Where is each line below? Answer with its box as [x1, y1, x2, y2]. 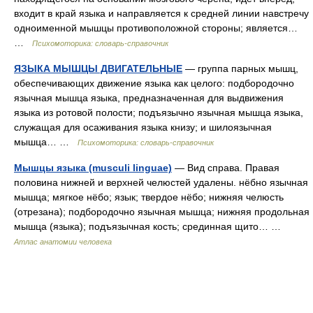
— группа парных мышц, [182, 63, 298, 74]
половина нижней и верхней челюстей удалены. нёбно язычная [14, 177, 308, 188]
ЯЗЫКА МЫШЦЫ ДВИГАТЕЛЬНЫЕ [14, 63, 182, 74]
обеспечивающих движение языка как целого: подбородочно [14, 78, 294, 89]
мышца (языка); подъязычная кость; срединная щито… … [14, 221, 286, 232]
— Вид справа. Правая [172, 162, 279, 173]
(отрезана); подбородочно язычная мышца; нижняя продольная [14, 206, 310, 217]
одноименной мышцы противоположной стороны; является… [14, 22, 298, 34]
